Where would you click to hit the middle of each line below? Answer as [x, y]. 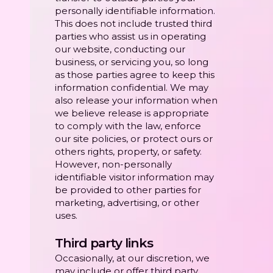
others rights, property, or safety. [128, 152]
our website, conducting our [120, 49]
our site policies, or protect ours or [134, 139]
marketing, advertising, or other [127, 203]
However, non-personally [113, 165]
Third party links [104, 243]
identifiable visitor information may [134, 177]
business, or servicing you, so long [132, 62]
